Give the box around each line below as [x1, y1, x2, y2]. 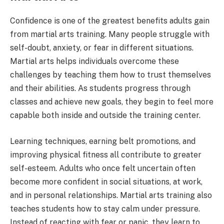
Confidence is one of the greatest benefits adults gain [10, 16, 209, 26]
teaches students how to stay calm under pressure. [10, 203, 200, 213]
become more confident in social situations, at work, [10, 176, 202, 186]
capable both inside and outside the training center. [10, 110, 200, 120]
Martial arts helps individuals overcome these [10, 56, 179, 66]
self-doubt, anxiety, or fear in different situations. [10, 43, 193, 53]
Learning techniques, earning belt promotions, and [10, 136, 195, 146]
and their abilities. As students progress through [10, 83, 190, 93]
